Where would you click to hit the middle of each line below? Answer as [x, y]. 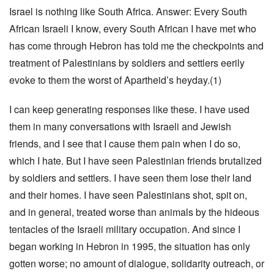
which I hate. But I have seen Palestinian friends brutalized [135, 161]
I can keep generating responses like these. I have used [129, 109]
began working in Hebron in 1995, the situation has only [130, 246]
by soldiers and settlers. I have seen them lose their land [130, 178]
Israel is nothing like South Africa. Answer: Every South [128, 11]
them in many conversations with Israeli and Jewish [120, 126]
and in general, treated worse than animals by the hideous [134, 212]
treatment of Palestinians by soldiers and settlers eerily [127, 63]
